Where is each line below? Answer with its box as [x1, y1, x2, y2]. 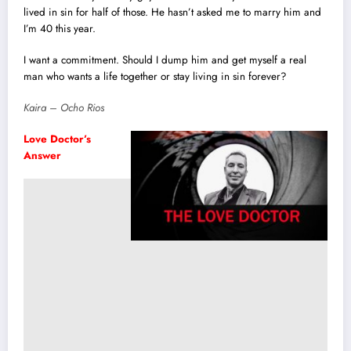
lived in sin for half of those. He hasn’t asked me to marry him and [24, 4, 321, 20]
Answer [24, 148, 61, 164]
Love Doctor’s [24, 132, 91, 147]
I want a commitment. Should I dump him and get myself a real [24, 52, 306, 67]
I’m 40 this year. [24, 20, 96, 36]
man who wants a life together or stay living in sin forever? [24, 68, 287, 84]
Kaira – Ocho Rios [24, 100, 104, 115]
